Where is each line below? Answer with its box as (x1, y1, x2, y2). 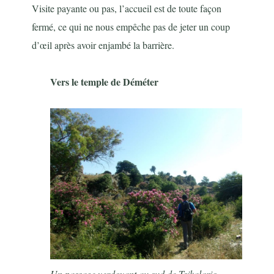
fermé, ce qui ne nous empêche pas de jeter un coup (32, 20, 231, 33)
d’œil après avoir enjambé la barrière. (32, 38, 175, 51)
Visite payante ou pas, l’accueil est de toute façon (32, 1, 222, 15)
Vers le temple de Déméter (50, 74, 159, 89)
